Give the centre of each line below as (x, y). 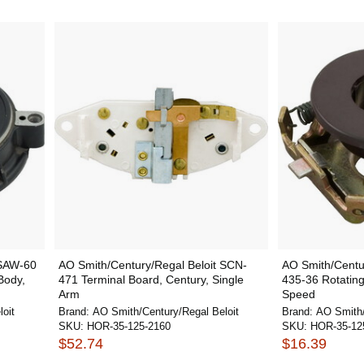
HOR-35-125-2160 (128, 326)
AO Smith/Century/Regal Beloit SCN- (152, 265)
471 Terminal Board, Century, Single (151, 279)
